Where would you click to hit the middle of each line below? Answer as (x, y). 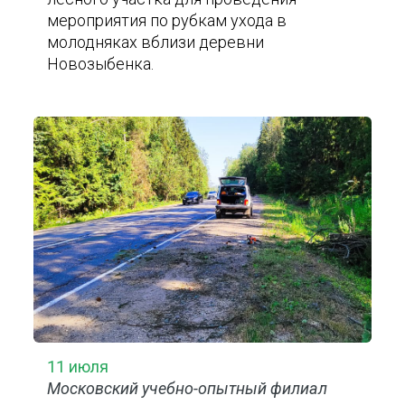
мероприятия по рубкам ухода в (167, 20)
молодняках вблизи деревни (156, 42)
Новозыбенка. (101, 64)
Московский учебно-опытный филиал (188, 388)
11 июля (78, 367)
